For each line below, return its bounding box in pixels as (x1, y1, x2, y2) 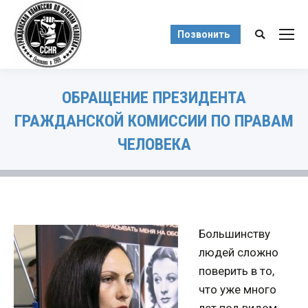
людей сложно (199, 245, 278, 259)
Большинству (199, 227, 270, 241)
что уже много (199, 283, 276, 296)
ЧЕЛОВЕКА (117, 135, 191, 154)
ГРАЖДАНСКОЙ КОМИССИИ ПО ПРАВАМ (14, 111, 294, 131)
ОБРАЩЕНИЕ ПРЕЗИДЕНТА (62, 88, 246, 107)
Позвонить (177, 29, 230, 40)
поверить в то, (199, 264, 274, 278)
